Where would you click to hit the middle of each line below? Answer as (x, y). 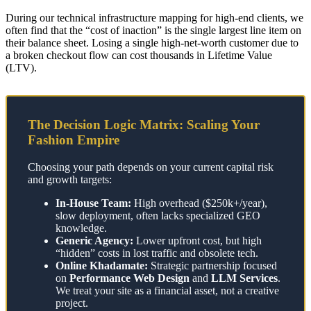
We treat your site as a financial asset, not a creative (167, 290)
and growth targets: (70, 179)
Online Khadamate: (102, 265)
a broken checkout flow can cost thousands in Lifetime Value (139, 56)
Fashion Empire (74, 140)
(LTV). (21, 68)
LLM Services (244, 278)
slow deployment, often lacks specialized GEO (158, 215)
